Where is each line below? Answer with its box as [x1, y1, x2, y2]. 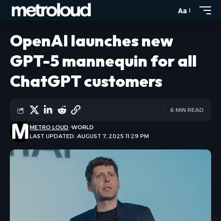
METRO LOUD [30, 124, 69, 131]
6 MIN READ [170, 107, 204, 113]
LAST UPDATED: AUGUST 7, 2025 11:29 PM [30, 133, 149, 140]
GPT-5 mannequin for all [10, 51, 197, 71]
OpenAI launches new [10, 31, 173, 50]
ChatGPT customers [10, 71, 162, 91]
